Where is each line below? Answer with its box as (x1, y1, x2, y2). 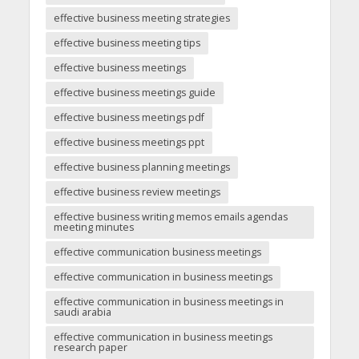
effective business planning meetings (53, 160, 230, 175)
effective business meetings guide (53, 86, 216, 100)
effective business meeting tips (53, 36, 200, 50)
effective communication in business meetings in (53, 295, 284, 309)
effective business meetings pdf (53, 111, 204, 125)
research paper (53, 341, 127, 355)
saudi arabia (53, 305, 111, 320)
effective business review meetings (53, 185, 220, 200)
